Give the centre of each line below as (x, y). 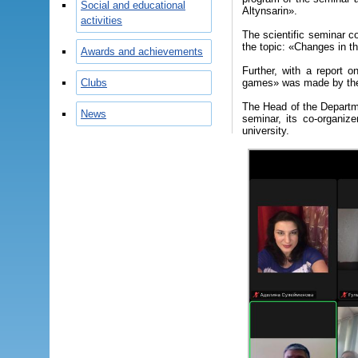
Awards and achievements (142, 52)
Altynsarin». (270, 11)
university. (266, 131)
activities (101, 20)
